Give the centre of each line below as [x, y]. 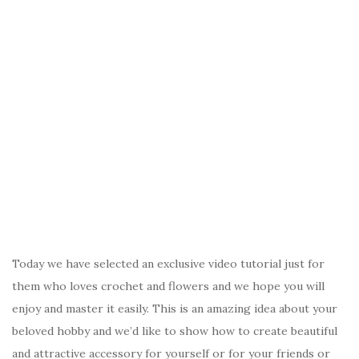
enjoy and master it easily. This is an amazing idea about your [175, 309]
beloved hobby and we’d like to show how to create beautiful [175, 331]
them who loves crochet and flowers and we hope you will [168, 286]
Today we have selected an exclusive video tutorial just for [168, 264]
